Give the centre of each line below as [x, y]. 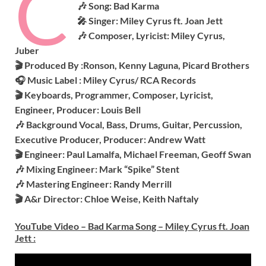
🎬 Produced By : [49, 65]
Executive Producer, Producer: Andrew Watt [110, 139]
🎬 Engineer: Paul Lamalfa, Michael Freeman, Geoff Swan [133, 154]
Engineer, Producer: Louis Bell [78, 109]
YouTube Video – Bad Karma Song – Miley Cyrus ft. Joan [132, 226]
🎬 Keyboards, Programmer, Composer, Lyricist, [114, 94]
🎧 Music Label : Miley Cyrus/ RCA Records [105, 80]
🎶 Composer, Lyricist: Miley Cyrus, [151, 35]
